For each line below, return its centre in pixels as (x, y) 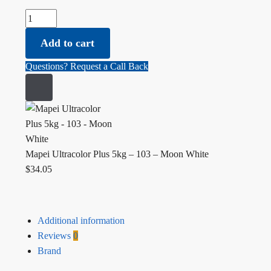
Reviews (55, 235)
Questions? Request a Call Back (87, 67)
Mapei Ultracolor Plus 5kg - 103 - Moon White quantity (132, 17)
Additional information (81, 220)
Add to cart (68, 43)
